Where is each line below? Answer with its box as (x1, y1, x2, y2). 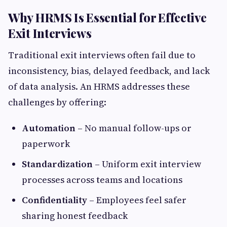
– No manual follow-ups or (75, 122, 192, 134)
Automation (22, 122, 75, 134)
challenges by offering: (8, 96, 106, 108)
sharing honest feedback (22, 209, 128, 222)
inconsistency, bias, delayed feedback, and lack (8, 64, 210, 77)
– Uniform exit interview (93, 158, 201, 170)
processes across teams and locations (22, 173, 182, 186)
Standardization (22, 158, 93, 170)
